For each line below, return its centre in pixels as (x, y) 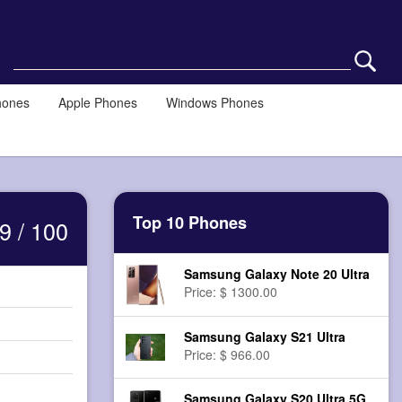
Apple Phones (98, 103)
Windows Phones (215, 103)
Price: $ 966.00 (227, 355)
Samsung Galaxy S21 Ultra (265, 337)
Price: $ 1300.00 (231, 292)
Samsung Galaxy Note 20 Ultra (277, 274)
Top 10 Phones (190, 223)
